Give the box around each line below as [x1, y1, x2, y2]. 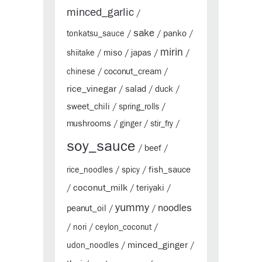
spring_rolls [119, 103, 159, 112]
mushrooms [67, 119, 111, 129]
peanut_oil [67, 204, 106, 213]
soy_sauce [67, 139, 136, 154]
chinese [67, 68, 95, 77]
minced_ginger [127, 240, 188, 250]
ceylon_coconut [95, 223, 151, 232]
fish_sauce [149, 166, 191, 175]
